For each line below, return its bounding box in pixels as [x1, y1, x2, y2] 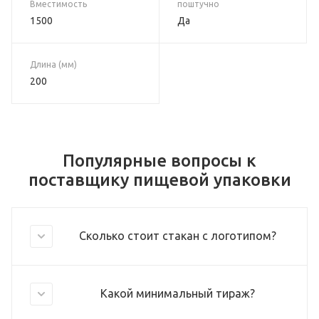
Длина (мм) [30, 59, 77, 69]
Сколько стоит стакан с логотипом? [79, 229, 276, 242]
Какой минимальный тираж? [100, 287, 255, 300]
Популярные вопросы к [63, 151, 256, 170]
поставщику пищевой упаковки [28, 170, 291, 189]
